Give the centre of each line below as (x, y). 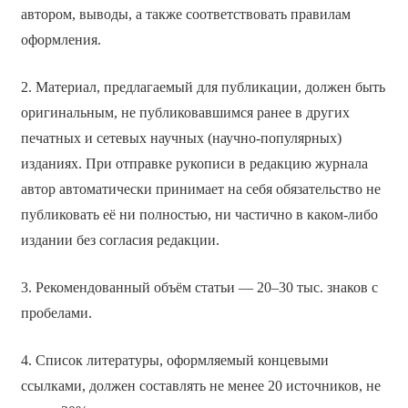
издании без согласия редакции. (120, 240)
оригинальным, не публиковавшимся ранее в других (185, 112)
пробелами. (56, 312)
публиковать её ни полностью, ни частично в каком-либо (199, 214)
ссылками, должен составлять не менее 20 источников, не (200, 385)
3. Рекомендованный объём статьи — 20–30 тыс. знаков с (199, 287)
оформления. (61, 39)
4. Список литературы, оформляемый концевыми (174, 360)
